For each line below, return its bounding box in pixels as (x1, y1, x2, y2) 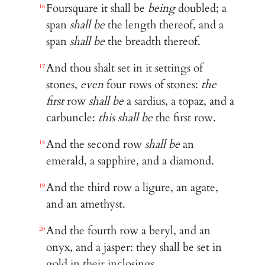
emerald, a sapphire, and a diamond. (46, 153, 215, 169)
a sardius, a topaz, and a (124, 93, 235, 109)
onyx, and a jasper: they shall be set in (46, 239, 222, 255)
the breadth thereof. (105, 33, 201, 49)
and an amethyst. (46, 196, 126, 212)
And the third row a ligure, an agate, (46, 179, 219, 195)
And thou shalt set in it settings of (46, 60, 203, 76)
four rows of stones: (104, 76, 202, 92)
